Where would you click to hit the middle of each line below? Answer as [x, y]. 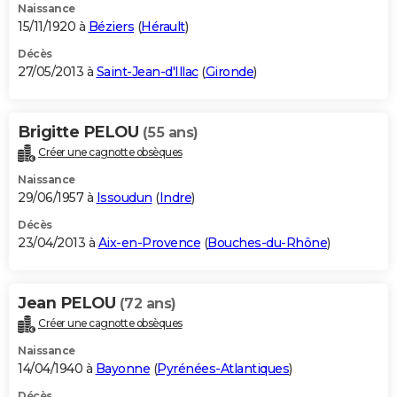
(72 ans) [148, 303]
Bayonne [122, 368]
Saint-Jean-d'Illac [147, 72]
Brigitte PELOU [80, 132]
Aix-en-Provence [149, 242]
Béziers [111, 27]
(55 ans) [170, 133]
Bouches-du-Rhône [267, 242]
